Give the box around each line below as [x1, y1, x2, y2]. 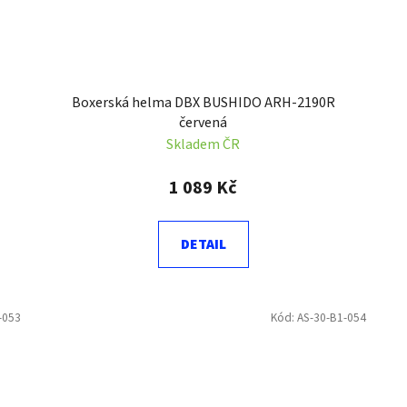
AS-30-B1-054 [296, 309, 366, 327]
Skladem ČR [166, 134, 241, 155]
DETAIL [180, 234, 226, 255]
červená [179, 113, 228, 134]
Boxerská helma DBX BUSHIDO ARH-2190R [71, 93, 335, 114]
